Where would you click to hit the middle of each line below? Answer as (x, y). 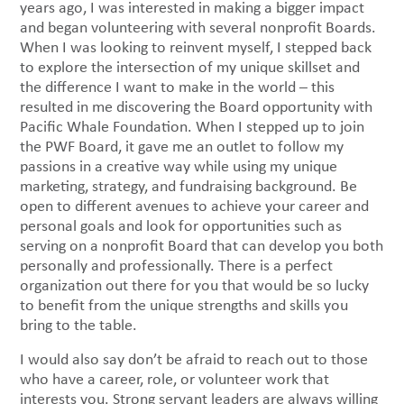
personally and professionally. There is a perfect (177, 266)
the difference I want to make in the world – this (178, 87)
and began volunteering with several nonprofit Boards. (198, 28)
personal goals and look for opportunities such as (181, 226)
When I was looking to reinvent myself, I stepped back (196, 47)
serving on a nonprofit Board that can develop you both (202, 246)
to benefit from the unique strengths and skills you (184, 305)
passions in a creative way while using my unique (179, 166)
